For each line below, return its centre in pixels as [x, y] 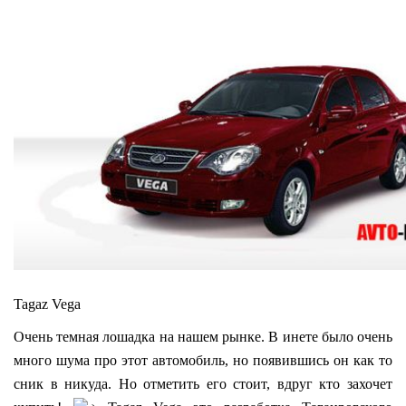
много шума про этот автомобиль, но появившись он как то [203, 361]
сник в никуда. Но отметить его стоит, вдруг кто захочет [203, 384]
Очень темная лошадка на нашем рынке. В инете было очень [203, 337]
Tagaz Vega [47, 304]
